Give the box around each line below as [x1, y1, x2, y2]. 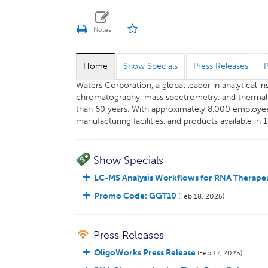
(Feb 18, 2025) [176, 192, 224, 200]
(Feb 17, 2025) [197, 249, 242, 257]
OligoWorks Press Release [94, 248, 197, 258]
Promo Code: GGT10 [94, 191, 176, 201]
